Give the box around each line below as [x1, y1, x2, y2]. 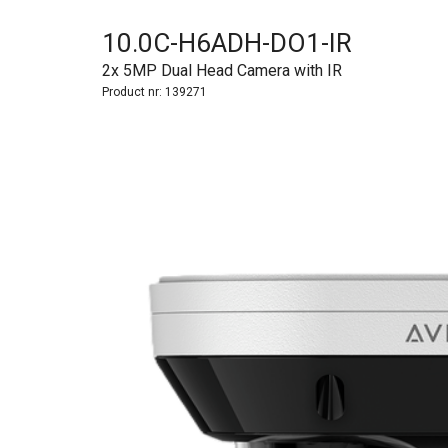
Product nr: [102, 84, 165, 99]
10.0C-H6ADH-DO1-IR [102, 27, 352, 58]
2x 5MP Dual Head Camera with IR [102, 60, 342, 80]
